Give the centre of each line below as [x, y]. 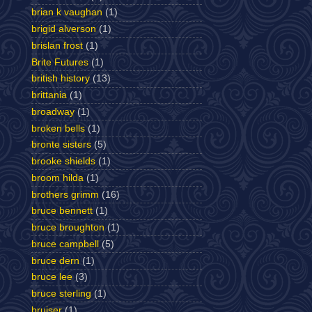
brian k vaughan [67, 13]
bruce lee [52, 277]
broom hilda [57, 178]
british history [61, 79]
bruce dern [55, 260]
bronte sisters [61, 145]
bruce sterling [61, 294]
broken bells [58, 128]
